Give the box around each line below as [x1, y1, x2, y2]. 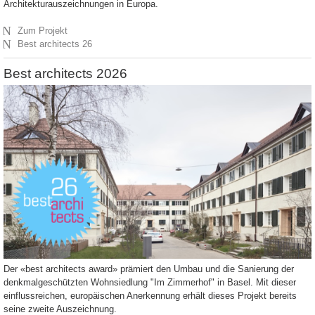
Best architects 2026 [4, 66, 127, 82]
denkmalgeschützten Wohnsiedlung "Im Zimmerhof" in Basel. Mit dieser [4, 277, 296, 288]
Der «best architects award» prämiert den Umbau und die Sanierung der [4, 264, 294, 275]
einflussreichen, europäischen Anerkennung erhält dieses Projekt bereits [4, 290, 297, 302]
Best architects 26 [18, 39, 93, 50]
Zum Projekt [18, 25, 68, 37]
